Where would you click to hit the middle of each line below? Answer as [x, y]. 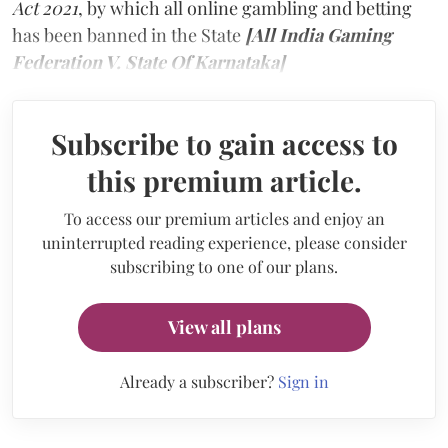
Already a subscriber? [198, 381]
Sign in [303, 381]
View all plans [224, 326]
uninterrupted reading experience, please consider [224, 242]
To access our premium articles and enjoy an [224, 218]
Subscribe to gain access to [224, 143]
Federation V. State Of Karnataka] [148, 61]
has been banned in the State [128, 34]
